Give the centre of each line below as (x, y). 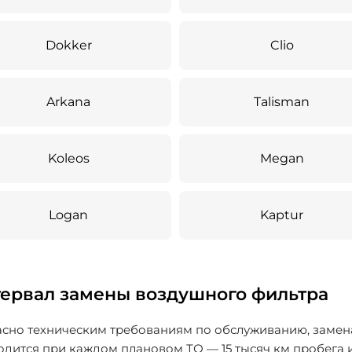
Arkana (69, 102)
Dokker (68, 45)
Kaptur (282, 215)
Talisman (282, 102)
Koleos (68, 158)
